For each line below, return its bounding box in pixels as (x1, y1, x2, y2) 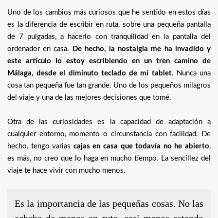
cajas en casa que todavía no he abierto (73, 142, 210, 150)
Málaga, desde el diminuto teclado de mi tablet (7, 69, 172, 77)
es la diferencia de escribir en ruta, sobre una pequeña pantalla (7, 20, 211, 28)
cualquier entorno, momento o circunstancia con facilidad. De (7, 130, 211, 138)
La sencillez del (161, 154, 211, 162)
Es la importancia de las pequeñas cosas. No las (15, 198, 203, 209)
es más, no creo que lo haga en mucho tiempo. (7, 154, 162, 162)
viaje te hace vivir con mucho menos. (7, 166, 126, 174)
